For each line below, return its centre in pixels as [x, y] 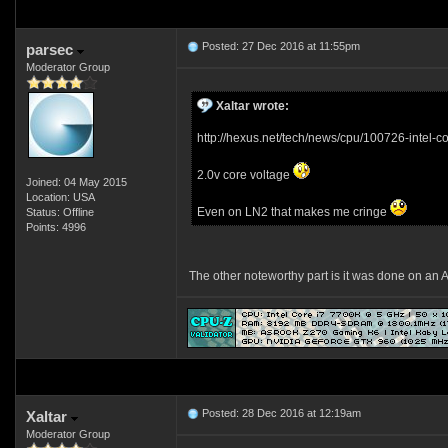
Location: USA [60, 197]
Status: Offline [59, 212]
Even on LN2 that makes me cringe [293, 212]
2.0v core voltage [244, 175]
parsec [51, 49]
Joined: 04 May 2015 [76, 182]
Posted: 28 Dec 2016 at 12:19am [279, 413]
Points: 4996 [55, 227]
